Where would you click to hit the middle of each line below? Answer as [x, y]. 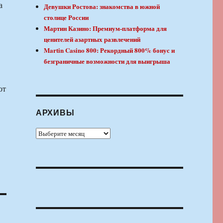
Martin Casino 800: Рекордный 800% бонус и [110, 50]
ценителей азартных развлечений [92, 39]
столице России [66, 17]
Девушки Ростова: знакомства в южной [102, 6]
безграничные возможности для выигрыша [107, 61]
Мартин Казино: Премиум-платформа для [106, 28]
